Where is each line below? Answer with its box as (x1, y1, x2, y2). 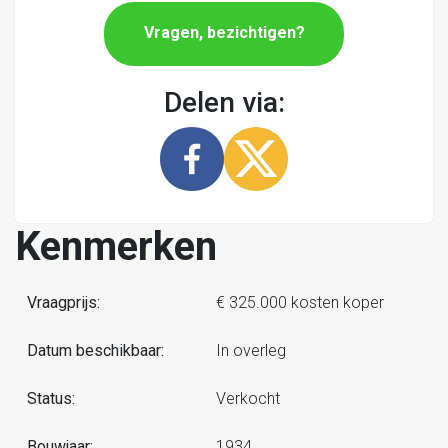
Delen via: (163, 86, 285, 119)
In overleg (216, 341, 286, 360)
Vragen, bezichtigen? (143, 23, 305, 43)
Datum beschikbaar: (27, 341, 164, 360)
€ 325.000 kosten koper (216, 293, 384, 312)
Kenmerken (15, 223, 217, 270)
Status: (27, 389, 75, 408)
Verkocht (216, 389, 280, 408)
